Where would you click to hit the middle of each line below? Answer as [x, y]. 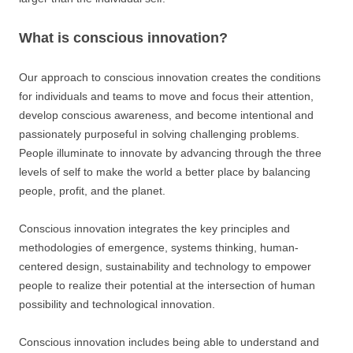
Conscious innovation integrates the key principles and [154, 229]
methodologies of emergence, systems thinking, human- [159, 247]
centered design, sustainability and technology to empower [165, 266]
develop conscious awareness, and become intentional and [166, 115]
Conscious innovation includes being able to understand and [169, 342]
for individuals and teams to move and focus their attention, [166, 96]
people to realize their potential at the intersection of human [167, 285]
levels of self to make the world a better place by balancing [165, 172]
